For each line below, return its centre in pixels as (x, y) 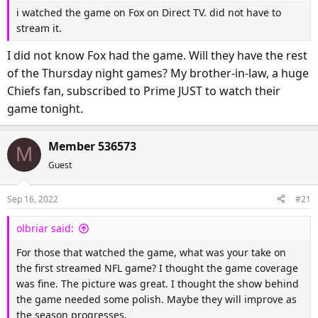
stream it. (39, 28)
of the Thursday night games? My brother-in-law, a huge (158, 73)
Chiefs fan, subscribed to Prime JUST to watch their (144, 91)
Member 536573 (92, 146)
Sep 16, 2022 (33, 199)
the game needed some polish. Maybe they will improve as (157, 299)
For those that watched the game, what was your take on (151, 252)
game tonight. (45, 108)
